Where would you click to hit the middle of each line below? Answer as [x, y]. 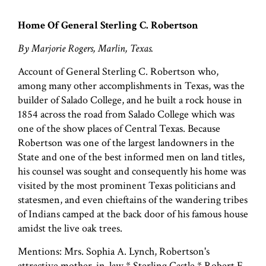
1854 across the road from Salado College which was [126, 114]
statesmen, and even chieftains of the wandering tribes [133, 199]
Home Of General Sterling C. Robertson [108, 25]
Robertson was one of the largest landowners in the [126, 142]
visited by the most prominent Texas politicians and [127, 185]
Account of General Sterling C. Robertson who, [118, 71]
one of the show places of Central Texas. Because [119, 128]
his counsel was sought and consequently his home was [132, 171]
